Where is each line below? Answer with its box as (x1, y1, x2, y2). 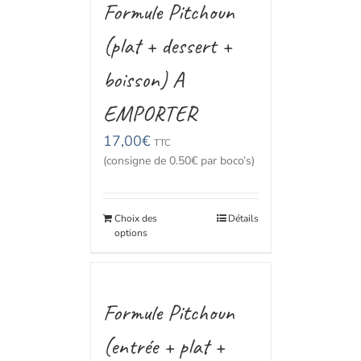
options (114, 226, 147, 239)
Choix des (114, 212, 157, 225)
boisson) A (102, 65, 184, 93)
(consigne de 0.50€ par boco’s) (102, 153, 255, 168)
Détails (227, 212, 259, 225)
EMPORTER (102, 99, 197, 127)
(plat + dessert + (102, 31, 231, 60)
